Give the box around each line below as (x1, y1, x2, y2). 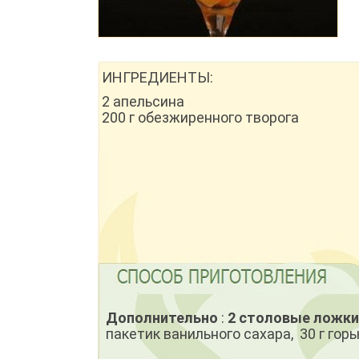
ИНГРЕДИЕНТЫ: (102, 69, 213, 87)
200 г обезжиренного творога (102, 109, 299, 127)
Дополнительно (106, 309, 218, 327)
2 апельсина (102, 93, 184, 111)
